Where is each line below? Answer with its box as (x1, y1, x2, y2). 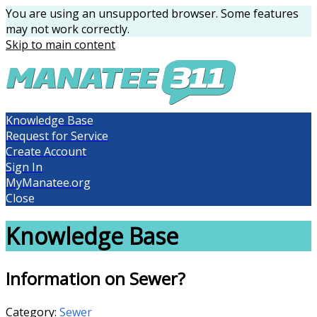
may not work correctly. (6, 21, 129, 37)
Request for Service (6, 128, 108, 144)
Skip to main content (6, 37, 115, 52)
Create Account (6, 144, 86, 159)
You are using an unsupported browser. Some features (6, 6, 299, 21)
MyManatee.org (6, 175, 91, 190)
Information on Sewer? (6, 266, 185, 290)
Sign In (6, 159, 42, 175)
